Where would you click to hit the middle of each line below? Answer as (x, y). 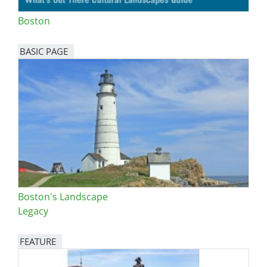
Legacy (33, 211)
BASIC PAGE (44, 52)
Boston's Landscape (63, 196)
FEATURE (38, 241)
